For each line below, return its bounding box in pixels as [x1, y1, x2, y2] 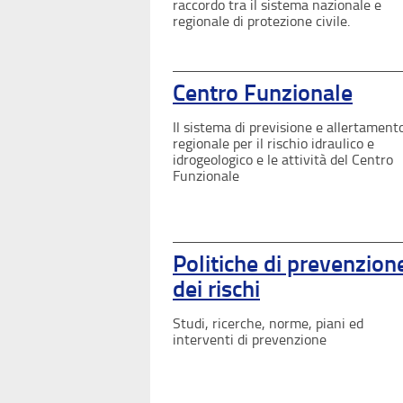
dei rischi [173, 274, 260, 303]
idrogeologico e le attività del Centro [173, 150, 393, 168]
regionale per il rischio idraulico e [173, 134, 374, 152]
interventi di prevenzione [173, 330, 327, 348]
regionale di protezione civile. [173, 12, 350, 30]
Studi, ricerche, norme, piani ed [173, 314, 363, 332]
